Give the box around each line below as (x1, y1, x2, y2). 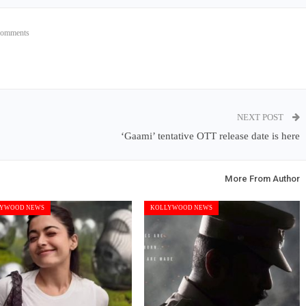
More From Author (225, 173, 301, 184)
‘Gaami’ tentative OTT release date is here (121, 130, 301, 142)
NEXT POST (237, 112, 286, 123)
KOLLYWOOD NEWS (150, 204, 212, 212)
